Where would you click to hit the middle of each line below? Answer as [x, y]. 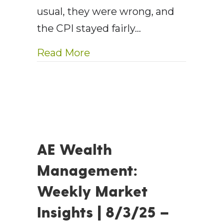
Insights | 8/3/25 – [103, 212]
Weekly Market [92, 191]
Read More [63, 53]
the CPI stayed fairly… [89, 29]
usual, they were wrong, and [106, 12]
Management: [87, 170]
